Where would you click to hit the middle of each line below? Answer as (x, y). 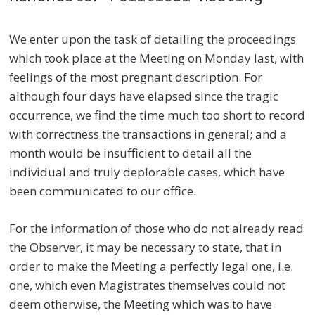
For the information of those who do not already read (157, 228)
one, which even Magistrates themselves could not (148, 285)
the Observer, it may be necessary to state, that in (146, 247)
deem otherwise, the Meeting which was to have (141, 304)
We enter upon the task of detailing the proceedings (153, 39)
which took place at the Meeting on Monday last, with (157, 58)
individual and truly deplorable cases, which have (147, 172)
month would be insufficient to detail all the (131, 153)
